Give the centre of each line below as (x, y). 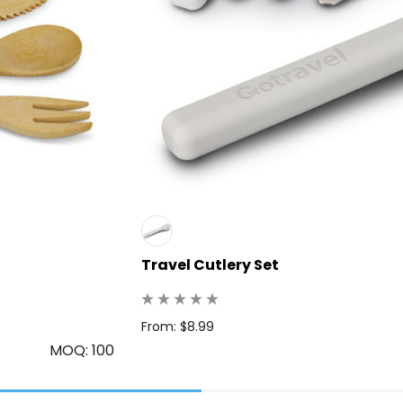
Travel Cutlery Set (210, 264)
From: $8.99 (178, 326)
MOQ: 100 (82, 350)
